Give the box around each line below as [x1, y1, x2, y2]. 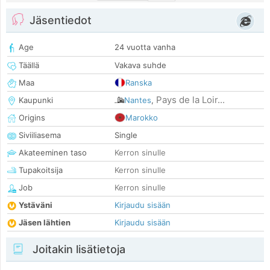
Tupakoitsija [16, 165, 63, 175]
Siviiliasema [16, 130, 61, 140]
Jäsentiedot [30, 14, 92, 27]
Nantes [124, 95, 151, 105]
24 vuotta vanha [115, 42, 175, 52]
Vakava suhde [115, 60, 166, 71]
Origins [16, 113, 45, 123]
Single [115, 130, 137, 140]
